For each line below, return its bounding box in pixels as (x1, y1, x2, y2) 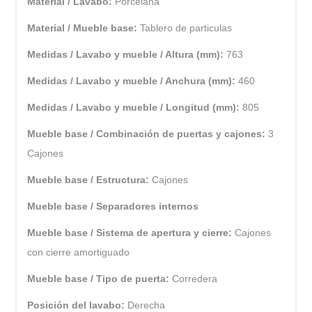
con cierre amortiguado (27, 246, 130, 258)
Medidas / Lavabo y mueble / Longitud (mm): (27, 101, 243, 113)
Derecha (127, 299, 166, 311)
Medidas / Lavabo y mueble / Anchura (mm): (27, 75, 239, 86)
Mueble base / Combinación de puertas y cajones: (27, 127, 269, 139)
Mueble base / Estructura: (27, 173, 153, 185)
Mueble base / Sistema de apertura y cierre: (27, 226, 235, 238)
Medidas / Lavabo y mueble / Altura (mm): (27, 48, 227, 60)
